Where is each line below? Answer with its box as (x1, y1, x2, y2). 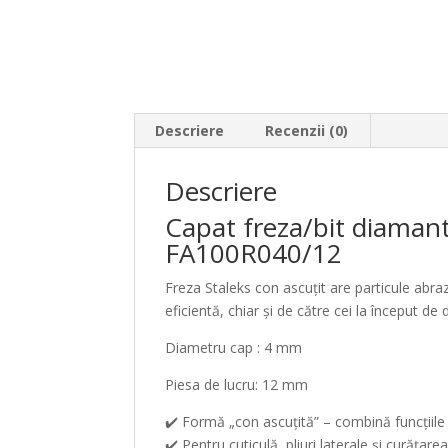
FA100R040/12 (165, 235, 343, 271)
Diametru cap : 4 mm (165, 338, 303, 357)
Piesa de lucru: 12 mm (165, 375, 309, 394)
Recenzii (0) (265, 121, 349, 140)
